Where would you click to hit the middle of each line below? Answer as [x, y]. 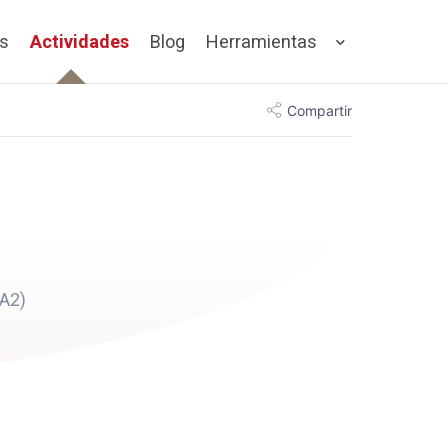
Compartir [319, 110]
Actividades [79, 41]
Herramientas [261, 41]
